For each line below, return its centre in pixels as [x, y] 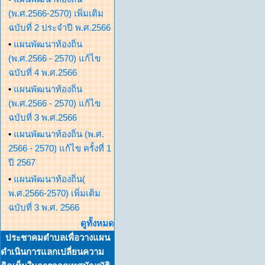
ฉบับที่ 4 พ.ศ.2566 [43, 72]
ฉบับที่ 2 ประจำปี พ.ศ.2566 [59, 28]
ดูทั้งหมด [97, 223]
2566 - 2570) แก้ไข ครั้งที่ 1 [60, 148]
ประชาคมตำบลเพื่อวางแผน [58, 237]
